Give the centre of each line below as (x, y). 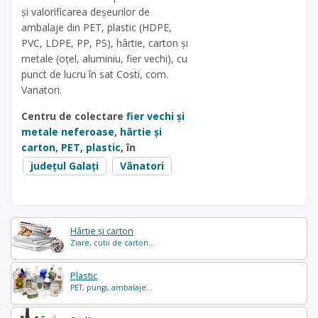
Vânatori (142, 165)
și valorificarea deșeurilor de (86, 11)
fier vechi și (155, 116)
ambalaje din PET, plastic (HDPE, (97, 27)
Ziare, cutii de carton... (113, 242)
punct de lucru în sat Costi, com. (95, 74)
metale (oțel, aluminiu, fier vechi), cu (104, 58)
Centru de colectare (74, 116)
